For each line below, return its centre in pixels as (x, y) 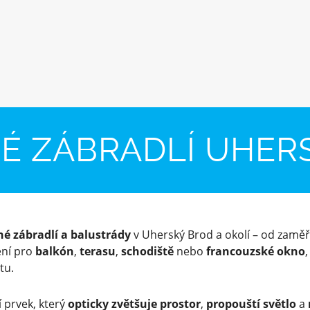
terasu (98, 251)
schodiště (148, 251)
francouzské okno (256, 251)
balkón (55, 251)
